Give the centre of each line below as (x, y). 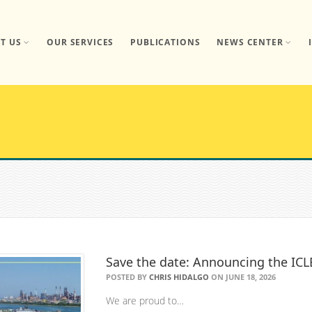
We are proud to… (145, 301)
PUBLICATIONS (165, 42)
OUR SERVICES (80, 42)
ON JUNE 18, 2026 (243, 277)
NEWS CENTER (250, 42)
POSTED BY (128, 277)
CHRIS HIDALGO (179, 277)
